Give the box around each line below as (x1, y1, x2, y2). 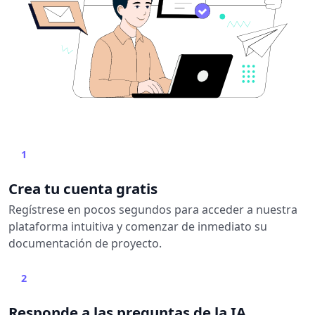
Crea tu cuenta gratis (8, 178, 157, 198)
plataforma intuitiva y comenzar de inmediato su (8, 218, 267, 234)
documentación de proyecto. (8, 235, 162, 251)
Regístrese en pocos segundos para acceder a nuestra (8, 201, 297, 217)
